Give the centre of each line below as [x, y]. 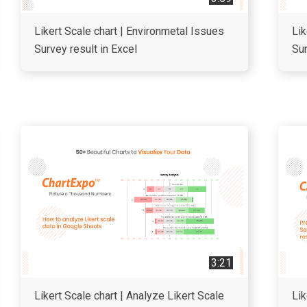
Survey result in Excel [86, 49]
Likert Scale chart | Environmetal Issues [129, 31]
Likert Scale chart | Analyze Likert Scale [129, 296]
